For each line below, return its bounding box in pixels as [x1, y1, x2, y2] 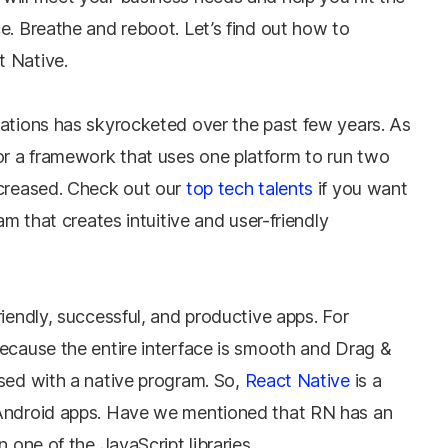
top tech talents [185, 178, 314, 199]
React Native [244, 370, 350, 391]
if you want [313, 178, 408, 199]
